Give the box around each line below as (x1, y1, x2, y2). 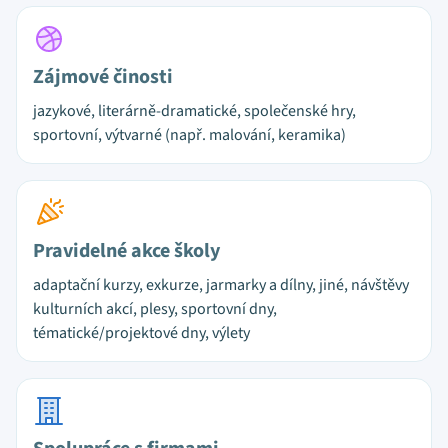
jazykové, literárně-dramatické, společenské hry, (33, 100, 356, 122)
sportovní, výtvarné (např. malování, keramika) (33, 124, 346, 146)
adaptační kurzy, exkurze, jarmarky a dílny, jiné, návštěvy (33, 274, 409, 296)
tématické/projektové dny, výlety (33, 322, 250, 344)
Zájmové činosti (33, 63, 173, 91)
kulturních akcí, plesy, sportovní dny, (33, 298, 277, 320)
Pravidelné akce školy (33, 237, 220, 265)
